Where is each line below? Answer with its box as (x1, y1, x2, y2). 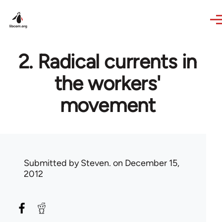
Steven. (81, 158, 111, 168)
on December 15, (111, 158, 179, 168)
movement (59, 93, 156, 117)
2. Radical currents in (18, 50, 197, 73)
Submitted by (24, 158, 81, 168)
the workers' (54, 71, 161, 95)
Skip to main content (9, 2, 86, 11)
